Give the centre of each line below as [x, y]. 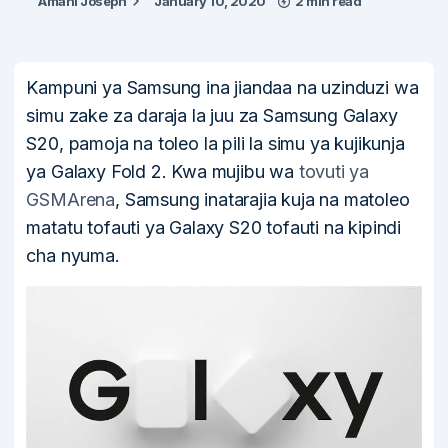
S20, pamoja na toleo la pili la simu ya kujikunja [215, 144]
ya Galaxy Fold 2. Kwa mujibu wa [162, 172]
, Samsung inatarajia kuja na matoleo [262, 200]
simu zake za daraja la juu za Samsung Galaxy [212, 116]
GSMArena [71, 200]
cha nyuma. [73, 256]
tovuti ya [334, 172]
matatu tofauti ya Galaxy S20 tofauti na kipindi [214, 228]
